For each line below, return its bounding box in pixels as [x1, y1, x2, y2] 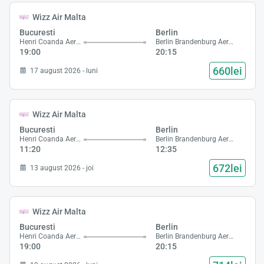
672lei [213, 161, 242, 174]
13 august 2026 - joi [30, 163, 94, 172]
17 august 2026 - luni [30, 66, 98, 75]
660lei [213, 64, 242, 77]
